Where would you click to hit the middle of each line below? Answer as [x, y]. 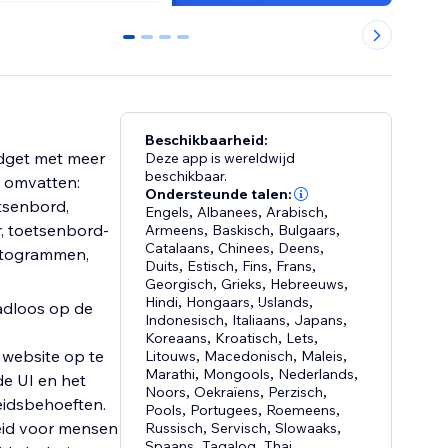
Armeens [175, 230]
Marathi [170, 374]
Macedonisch [249, 356]
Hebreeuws [307, 284]
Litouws [171, 356]
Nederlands [316, 374]
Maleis [322, 356]
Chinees [244, 248]
